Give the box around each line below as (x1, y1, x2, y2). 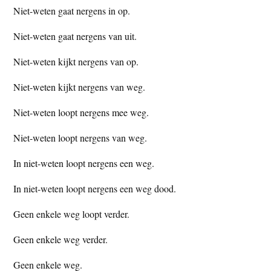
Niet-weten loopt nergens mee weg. (13, 105, 149, 119)
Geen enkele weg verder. (13, 232, 108, 246)
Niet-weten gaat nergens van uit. (13, 29, 137, 42)
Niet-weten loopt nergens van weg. (13, 131, 148, 144)
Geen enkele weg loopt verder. (13, 207, 130, 220)
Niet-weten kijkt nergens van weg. (13, 80, 146, 93)
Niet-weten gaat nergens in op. (13, 4, 131, 17)
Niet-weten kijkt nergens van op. (13, 54, 139, 68)
